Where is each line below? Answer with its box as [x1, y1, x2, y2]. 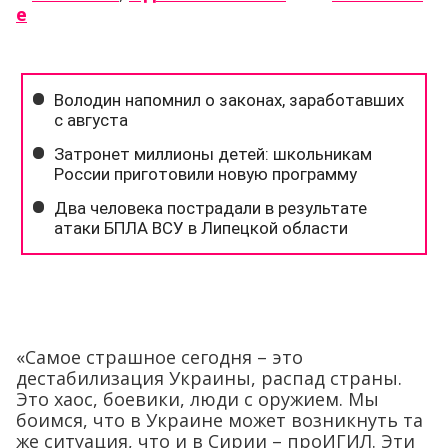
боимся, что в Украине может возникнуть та [16, 408, 423, 432]
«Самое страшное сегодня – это [16, 345, 303, 369]
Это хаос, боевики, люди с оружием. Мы [16, 387, 379, 411]
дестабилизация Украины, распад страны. [16, 366, 402, 390]
